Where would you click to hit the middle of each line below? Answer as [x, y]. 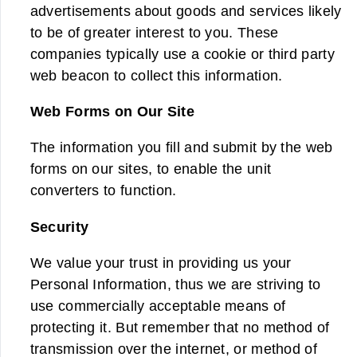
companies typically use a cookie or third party [182, 53]
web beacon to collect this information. [156, 75]
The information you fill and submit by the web [181, 147]
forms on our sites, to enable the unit [151, 169]
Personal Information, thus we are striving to [175, 284]
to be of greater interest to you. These [154, 32]
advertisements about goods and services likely [186, 10]
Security [59, 226]
